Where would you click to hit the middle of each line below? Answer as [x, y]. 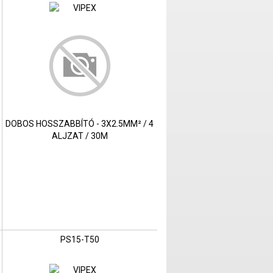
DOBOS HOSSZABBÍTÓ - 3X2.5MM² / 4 [80, 124]
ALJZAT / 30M [80, 136]
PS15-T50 [80, 240]
